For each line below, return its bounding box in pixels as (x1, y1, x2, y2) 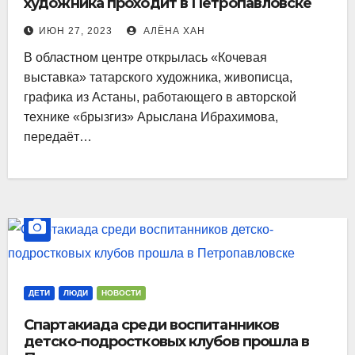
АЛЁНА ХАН (140, 25, 205, 36)
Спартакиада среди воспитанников (24, 315, 280, 334)
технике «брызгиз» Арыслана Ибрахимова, (24, 109, 278, 124)
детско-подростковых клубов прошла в (24, 332, 310, 350)
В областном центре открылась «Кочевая (24, 50, 267, 64)
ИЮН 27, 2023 (39, 25, 113, 36)
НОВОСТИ (101, 288, 141, 297)
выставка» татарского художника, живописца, (24, 70, 292, 84)
